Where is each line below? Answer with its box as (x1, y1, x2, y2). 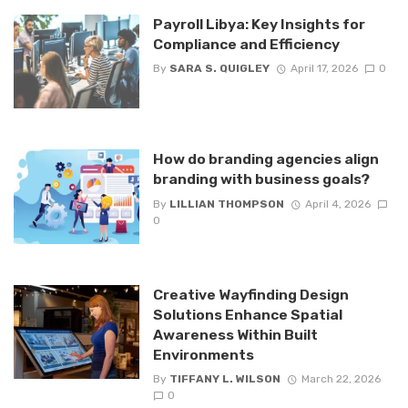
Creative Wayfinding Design (152, 285, 349, 303)
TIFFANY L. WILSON (168, 372, 280, 386)
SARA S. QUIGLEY (168, 62, 270, 76)
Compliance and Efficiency (152, 36, 340, 53)
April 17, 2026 (290, 62, 358, 76)
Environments (152, 345, 254, 363)
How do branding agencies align (152, 150, 379, 168)
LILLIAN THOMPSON (168, 197, 284, 210)
